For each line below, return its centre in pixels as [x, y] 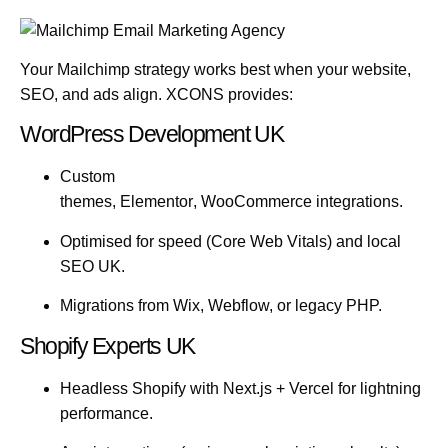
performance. [106, 413]
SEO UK [90, 266]
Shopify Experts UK [107, 345]
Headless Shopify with [141, 388]
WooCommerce [256, 202]
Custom [87, 177]
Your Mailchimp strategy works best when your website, [215, 70]
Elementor [156, 202]
